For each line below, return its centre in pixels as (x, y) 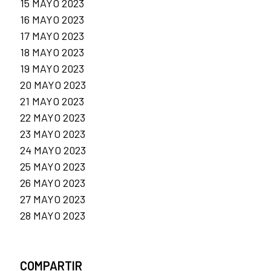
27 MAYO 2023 (53, 199)
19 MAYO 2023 (52, 68)
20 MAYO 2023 (53, 84)
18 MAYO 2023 (52, 52)
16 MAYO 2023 (52, 19)
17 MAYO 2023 (52, 35)
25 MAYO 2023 (53, 166)
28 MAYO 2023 (53, 215)
